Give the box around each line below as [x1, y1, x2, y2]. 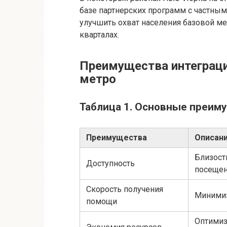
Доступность [86, 159, 135, 169]
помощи [86, 197, 117, 207]
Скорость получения [86, 184, 163, 195]
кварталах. [80, 29, 119, 40]
